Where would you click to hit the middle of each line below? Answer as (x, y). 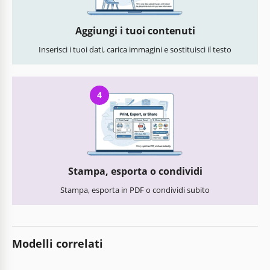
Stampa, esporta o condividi (135, 171)
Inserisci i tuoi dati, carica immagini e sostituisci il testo (135, 49)
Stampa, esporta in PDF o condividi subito (135, 190)
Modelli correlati (58, 244)
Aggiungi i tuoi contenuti (135, 30)
